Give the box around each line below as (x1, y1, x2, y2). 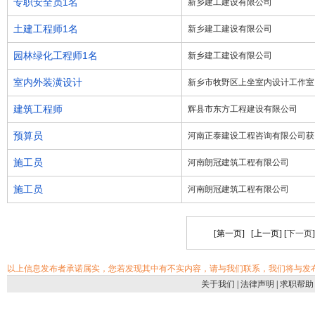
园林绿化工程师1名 (13, 50, 98, 61)
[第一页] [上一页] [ (213, 228, 287, 238)
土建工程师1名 (13, 23, 78, 34)
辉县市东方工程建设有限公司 (188, 104, 297, 114)
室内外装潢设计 (13, 77, 82, 88)
